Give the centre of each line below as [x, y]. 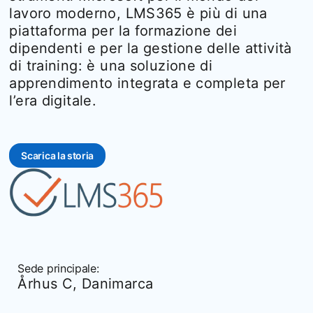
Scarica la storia [57, 155]
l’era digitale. [53, 100]
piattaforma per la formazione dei [123, 30]
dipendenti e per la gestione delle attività [151, 48]
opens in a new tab [99, 155]
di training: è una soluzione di [111, 65]
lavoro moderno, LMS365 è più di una [138, 13]
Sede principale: [58, 268]
